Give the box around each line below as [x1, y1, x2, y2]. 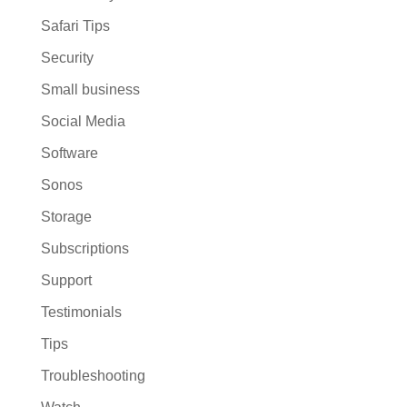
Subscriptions [40, 241, 129, 257]
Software [40, 145, 98, 162]
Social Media [40, 114, 125, 130]
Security [40, 50, 94, 66]
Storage [40, 209, 92, 225]
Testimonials [40, 304, 122, 321]
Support [40, 273, 92, 289]
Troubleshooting [40, 368, 145, 384]
